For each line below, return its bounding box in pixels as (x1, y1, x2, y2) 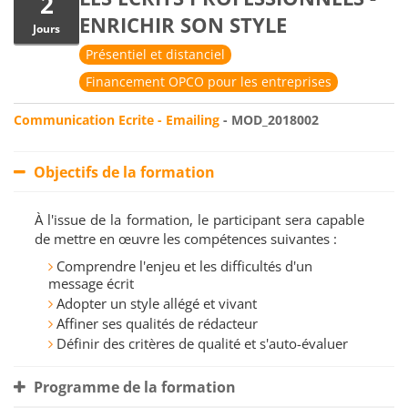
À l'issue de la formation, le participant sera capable (35, 210, 364, 229)
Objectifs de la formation (30, 162, 215, 183)
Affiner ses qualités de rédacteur (56, 314, 258, 333)
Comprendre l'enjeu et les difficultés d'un (56, 257, 312, 276)
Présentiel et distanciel (86, 45, 225, 63)
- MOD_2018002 (219, 111, 319, 129)
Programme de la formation (30, 377, 236, 398)
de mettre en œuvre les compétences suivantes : (35, 229, 337, 249)
